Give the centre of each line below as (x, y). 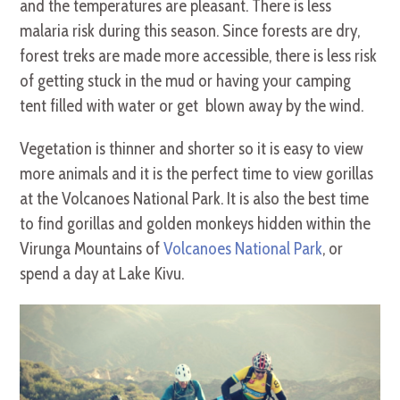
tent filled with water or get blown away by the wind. (192, 105)
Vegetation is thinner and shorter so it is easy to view (192, 148)
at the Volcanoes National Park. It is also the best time (195, 198)
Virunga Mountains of (92, 248)
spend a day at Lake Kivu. (102, 273)
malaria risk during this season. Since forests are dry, (190, 30)
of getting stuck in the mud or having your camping (186, 80)
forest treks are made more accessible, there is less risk (199, 55)
